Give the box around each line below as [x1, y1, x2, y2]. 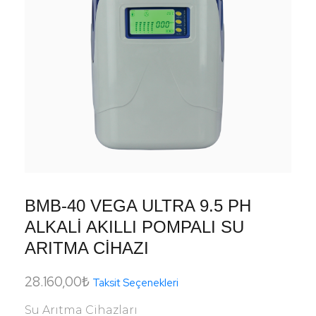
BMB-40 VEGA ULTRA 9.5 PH [25, 196, 251, 216]
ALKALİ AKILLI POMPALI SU [25, 217, 244, 237]
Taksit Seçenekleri [92, 276, 178, 291]
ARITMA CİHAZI [25, 238, 149, 258]
